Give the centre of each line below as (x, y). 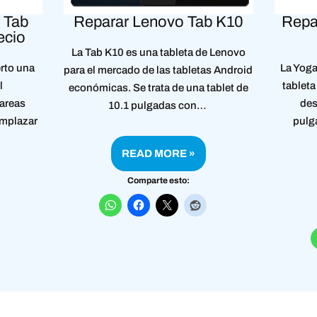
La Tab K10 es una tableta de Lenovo (158, 52)
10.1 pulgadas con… (158, 105)
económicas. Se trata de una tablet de (158, 87)
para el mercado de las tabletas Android (158, 70)
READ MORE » (158, 153)
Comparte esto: (158, 180)
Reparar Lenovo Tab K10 (158, 22)
